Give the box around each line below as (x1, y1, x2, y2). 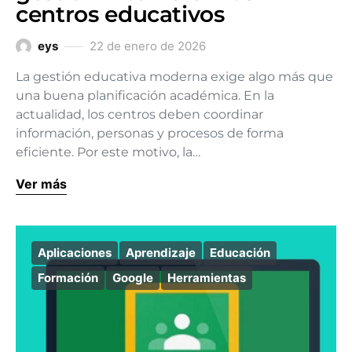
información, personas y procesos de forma (16, 126, 284, 141)
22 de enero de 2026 (90, 38, 206, 53)
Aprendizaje (126, 245, 196, 260)
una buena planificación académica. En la (16, 88, 274, 103)
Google (112, 270, 153, 285)
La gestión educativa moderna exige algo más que (16, 69, 333, 84)
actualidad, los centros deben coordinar (16, 107, 263, 122)
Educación (210, 245, 270, 260)
